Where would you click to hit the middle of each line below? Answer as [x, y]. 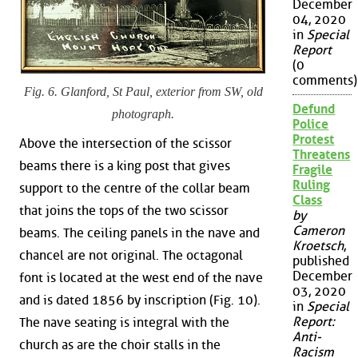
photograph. [143, 113]
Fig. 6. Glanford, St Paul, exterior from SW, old [143, 91]
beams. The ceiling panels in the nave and [139, 233]
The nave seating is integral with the [124, 323]
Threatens [322, 155]
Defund [314, 109]
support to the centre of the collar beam [135, 189]
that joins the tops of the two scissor [124, 211]
